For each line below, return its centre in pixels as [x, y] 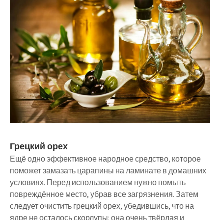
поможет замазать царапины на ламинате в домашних [108, 170]
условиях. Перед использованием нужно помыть [98, 182]
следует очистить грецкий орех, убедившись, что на [102, 206]
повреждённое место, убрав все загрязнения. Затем [104, 194]
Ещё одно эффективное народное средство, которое [105, 159]
